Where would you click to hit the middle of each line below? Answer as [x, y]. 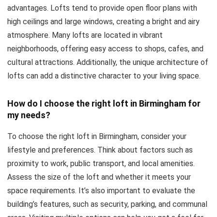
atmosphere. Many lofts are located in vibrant [85, 35]
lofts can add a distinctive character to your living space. [104, 76]
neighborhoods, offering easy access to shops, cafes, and [105, 49]
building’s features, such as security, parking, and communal [107, 204]
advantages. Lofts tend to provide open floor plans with [102, 8]
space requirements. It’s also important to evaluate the [101, 191]
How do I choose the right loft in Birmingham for [104, 103]
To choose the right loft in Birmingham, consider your [97, 136]
